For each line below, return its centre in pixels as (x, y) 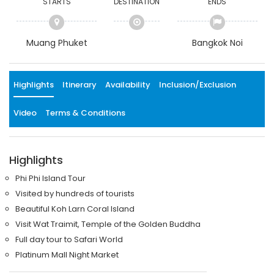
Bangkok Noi (217, 43)
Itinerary (80, 84)
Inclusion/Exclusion (198, 84)
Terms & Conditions (85, 113)
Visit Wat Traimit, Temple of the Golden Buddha (108, 224)
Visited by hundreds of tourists (75, 193)
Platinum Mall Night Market (67, 254)
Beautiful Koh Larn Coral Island (75, 209)
